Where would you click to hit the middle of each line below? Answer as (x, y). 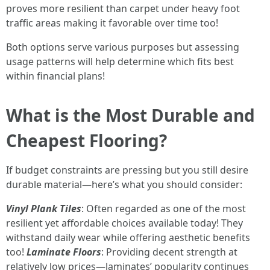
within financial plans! (55, 76)
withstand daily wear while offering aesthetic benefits (128, 237)
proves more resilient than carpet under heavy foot (123, 8)
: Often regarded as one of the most (164, 209)
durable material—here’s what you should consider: (124, 184)
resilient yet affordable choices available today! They (124, 223)
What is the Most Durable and (130, 115)
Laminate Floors (64, 252)
